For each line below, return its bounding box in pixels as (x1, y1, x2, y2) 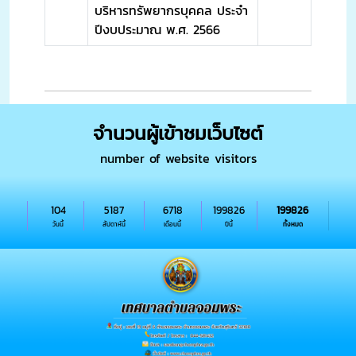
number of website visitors (99, 148, 257, 168)
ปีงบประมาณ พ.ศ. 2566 (95, 20, 220, 40)
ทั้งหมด (282, 219, 303, 230)
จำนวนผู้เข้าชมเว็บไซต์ (93, 118, 263, 147)
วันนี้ (52, 219, 64, 230)
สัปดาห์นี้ (102, 219, 126, 230)
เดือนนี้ (164, 219, 182, 230)
